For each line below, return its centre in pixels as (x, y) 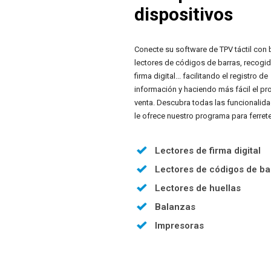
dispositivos (184, 15)
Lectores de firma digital (208, 150)
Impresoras (179, 225)
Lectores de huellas (198, 188)
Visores (171, 244)
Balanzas (175, 207)
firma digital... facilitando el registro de (201, 76)
